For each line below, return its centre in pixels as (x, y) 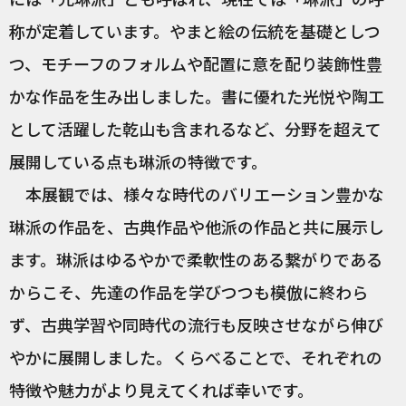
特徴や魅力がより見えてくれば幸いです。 (161, 390)
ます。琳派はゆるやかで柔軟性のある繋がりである (196, 260)
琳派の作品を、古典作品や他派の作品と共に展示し (197, 227)
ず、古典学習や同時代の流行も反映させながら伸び (196, 325)
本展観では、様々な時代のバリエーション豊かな (197, 194)
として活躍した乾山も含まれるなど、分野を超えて (195, 129)
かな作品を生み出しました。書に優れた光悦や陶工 (197, 97)
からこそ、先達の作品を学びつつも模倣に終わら (188, 292)
